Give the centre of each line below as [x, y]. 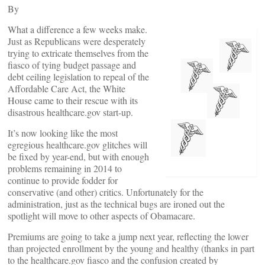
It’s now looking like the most [63, 133]
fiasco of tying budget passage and [72, 65]
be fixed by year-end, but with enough [78, 156]
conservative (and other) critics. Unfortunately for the [106, 192]
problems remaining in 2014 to [65, 168]
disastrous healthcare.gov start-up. [70, 112]
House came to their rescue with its [73, 100]
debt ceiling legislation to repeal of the [78, 77]
